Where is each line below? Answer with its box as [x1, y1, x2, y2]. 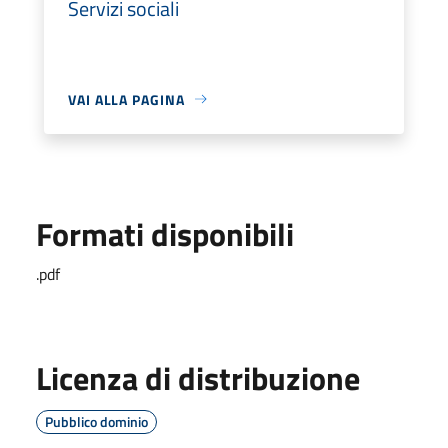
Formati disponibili [36, 209, 294, 258]
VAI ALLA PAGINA [68, 88, 185, 110]
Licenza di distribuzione [36, 353, 360, 402]
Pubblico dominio [45, 410, 148, 432]
